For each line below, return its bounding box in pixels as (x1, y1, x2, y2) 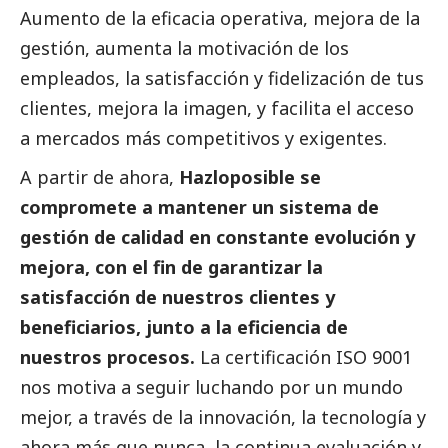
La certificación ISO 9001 (200, 344, 412, 369)
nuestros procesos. (20, 344, 200, 369)
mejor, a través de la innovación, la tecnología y (20, 404, 426, 429)
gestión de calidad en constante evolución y (20, 224, 415, 249)
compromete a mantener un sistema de (20, 194, 379, 219)
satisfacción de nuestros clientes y (20, 284, 335, 309)
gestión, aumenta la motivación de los (20, 35, 349, 60)
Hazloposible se (174, 164, 321, 189)
